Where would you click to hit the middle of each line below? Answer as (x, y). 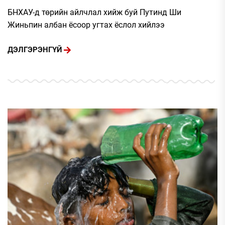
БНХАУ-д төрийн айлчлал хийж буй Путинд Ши (94, 12)
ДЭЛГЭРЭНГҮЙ (35, 50)
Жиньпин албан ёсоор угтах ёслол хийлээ (86, 25)
